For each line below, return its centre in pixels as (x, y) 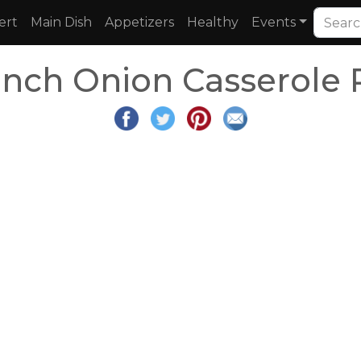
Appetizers (139, 22)
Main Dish (61, 22)
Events (274, 22)
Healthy (213, 22)
